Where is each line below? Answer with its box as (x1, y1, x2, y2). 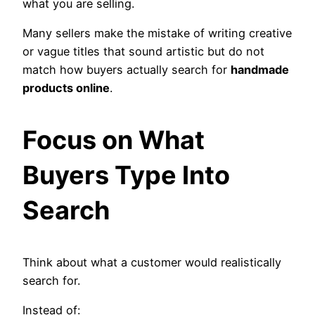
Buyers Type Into (22, 159, 230, 191)
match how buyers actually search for (22, 62, 231, 77)
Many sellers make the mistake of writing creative (22, 25, 292, 40)
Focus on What (22, 124, 205, 155)
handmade (231, 62, 289, 77)
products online (22, 80, 110, 95)
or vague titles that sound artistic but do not (22, 44, 264, 58)
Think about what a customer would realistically (22, 255, 281, 269)
